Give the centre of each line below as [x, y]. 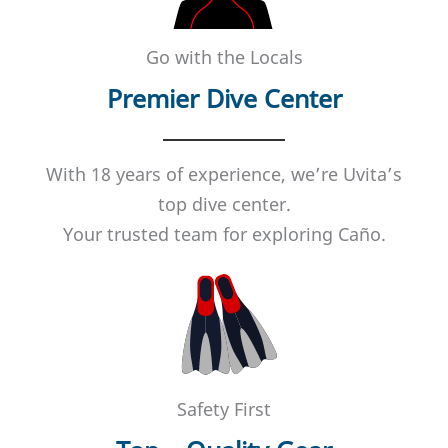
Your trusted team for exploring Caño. [224, 233]
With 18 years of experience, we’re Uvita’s [224, 173]
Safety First [224, 408]
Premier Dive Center [224, 97]
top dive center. [224, 203]
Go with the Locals [224, 56]
